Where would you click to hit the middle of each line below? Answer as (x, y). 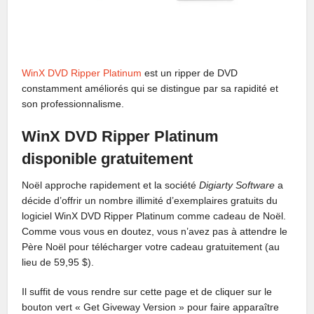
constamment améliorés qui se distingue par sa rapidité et (150, 89)
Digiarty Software (237, 185)
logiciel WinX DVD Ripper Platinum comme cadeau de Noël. (154, 216)
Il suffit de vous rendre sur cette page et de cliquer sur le (147, 292)
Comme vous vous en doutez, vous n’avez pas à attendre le (155, 232)
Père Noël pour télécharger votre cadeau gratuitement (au (151, 247)
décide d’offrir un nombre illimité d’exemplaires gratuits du (150, 201)
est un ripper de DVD (190, 73)
